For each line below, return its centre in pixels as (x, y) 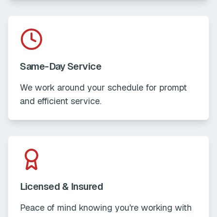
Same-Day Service (61, 66)
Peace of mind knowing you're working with (106, 208)
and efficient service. (61, 101)
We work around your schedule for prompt (103, 87)
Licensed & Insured (61, 186)
